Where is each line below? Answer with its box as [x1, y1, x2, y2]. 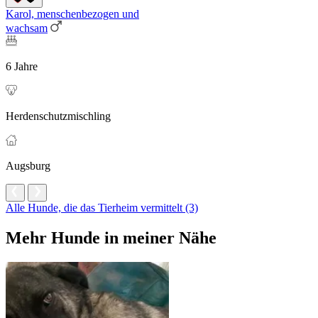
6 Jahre [6, 60, 38, 73]
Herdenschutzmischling [6, 110, 111, 123]
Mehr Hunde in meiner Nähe [6, 229, 216, 248]
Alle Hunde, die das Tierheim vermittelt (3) [6, 202, 198, 214]
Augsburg [6, 160, 50, 172]
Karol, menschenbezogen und [6, 8, 139, 21]
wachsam [6, 22, 48, 35]
